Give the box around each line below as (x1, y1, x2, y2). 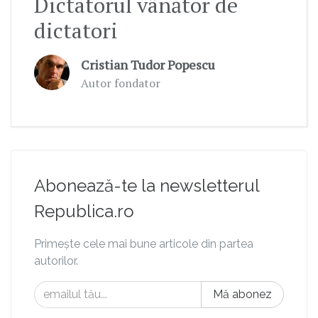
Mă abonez (213, 287, 272, 301)
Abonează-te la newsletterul (34, 175, 259, 196)
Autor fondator (81, 75, 160, 91)
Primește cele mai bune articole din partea (34, 236, 253, 251)
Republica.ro (34, 200, 134, 221)
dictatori (34, 16, 118, 45)
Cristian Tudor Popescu (81, 55, 215, 73)
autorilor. (34, 253, 78, 268)
